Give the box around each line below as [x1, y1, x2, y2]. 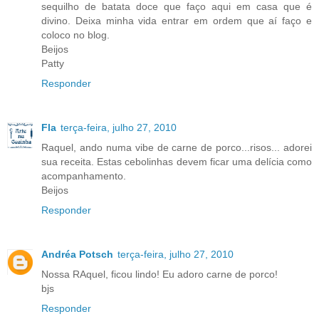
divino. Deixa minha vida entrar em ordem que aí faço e [41, 15, 312, 27]
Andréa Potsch [41, 249, 113, 261]
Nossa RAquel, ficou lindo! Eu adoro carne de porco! [41, 268, 278, 281]
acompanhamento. [41, 170, 126, 182]
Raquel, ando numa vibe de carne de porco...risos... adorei [41, 142, 312, 154]
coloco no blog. [41, 29, 110, 41]
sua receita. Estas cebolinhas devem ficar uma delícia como [41, 156, 312, 168]
